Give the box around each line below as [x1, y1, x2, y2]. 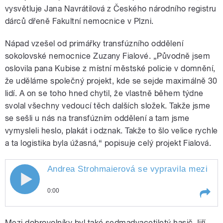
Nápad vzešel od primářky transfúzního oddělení [5, 39, 184, 49]
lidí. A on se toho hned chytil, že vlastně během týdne [5, 89, 204, 99]
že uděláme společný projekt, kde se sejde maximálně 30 [5, 76, 218, 86]
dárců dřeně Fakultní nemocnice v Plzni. [5, 16, 154, 26]
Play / [10, 209, 36, 220]
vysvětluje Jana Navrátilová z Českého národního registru [5, 4, 217, 14]
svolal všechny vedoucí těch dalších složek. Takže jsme [5, 101, 211, 111]
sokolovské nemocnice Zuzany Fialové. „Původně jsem [5, 51, 211, 61]
